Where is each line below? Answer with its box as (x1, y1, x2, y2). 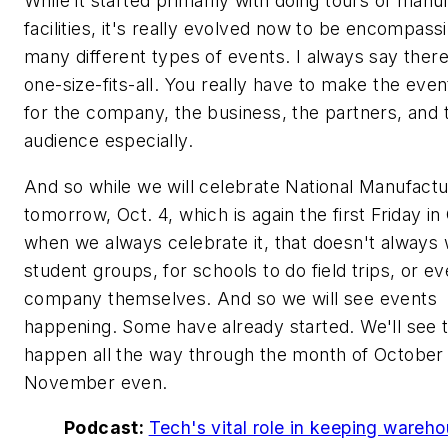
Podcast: (64, 417, 149, 439)
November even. (24, 371, 168, 393)
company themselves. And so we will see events (24, 287, 437, 309)
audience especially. (24, 130, 193, 152)
